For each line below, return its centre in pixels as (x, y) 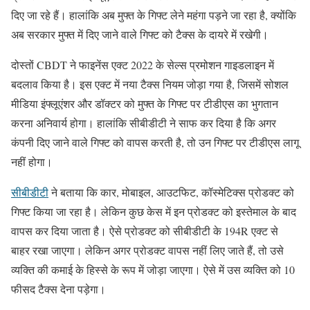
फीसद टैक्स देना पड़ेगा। (58, 289)
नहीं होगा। (32, 162)
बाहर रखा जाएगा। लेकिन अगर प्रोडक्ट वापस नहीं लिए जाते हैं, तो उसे (147, 250)
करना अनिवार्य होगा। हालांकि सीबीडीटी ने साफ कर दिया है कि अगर (144, 123)
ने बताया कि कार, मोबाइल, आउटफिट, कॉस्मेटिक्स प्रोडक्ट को (171, 192)
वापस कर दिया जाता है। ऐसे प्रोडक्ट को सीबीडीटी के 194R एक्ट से (145, 231)
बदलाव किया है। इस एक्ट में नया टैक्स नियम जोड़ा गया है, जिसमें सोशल (150, 84)
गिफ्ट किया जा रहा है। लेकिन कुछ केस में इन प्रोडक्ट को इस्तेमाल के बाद (154, 212)
